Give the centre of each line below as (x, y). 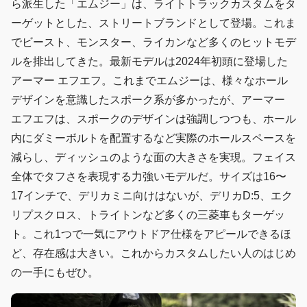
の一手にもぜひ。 (55, 273)
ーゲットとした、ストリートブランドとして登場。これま (153, 23)
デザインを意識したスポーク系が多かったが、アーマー (148, 100)
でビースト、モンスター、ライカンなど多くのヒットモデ (153, 42)
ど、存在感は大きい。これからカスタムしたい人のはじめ (153, 254)
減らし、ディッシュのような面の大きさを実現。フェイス (153, 158)
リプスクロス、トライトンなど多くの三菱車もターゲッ (148, 215)
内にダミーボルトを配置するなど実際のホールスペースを (153, 138)
